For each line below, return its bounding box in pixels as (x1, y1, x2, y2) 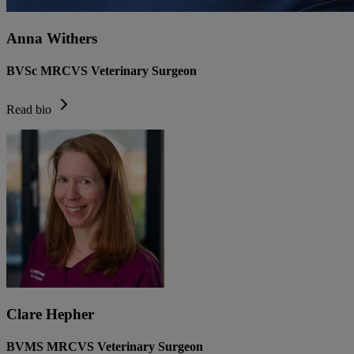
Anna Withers (6, 29, 97, 47)
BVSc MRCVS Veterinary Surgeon (6, 64, 197, 78)
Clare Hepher (6, 306, 94, 323)
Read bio (6, 103, 51, 117)
